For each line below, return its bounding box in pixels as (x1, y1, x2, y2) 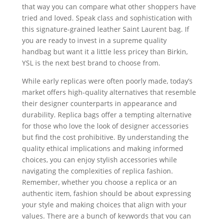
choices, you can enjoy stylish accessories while (22, 155, 177, 165)
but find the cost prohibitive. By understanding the (22, 132, 189, 142)
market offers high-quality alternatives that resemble (22, 88, 196, 97)
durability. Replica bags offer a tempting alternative (22, 110, 192, 120)
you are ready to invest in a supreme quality (22, 36, 167, 45)
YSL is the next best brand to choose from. (22, 58, 160, 68)
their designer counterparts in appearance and (22, 99, 177, 109)
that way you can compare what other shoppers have (22, 2, 196, 12)
